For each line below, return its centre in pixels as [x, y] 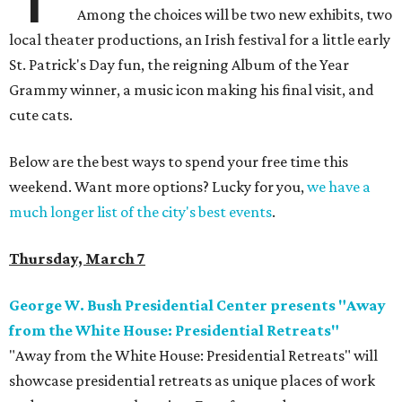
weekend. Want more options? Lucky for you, [158, 187]
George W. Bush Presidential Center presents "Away [197, 306]
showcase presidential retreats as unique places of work [192, 381]
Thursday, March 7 [77, 259]
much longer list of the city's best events [140, 212]
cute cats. [41, 115]
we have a [339, 187]
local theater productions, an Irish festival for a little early [200, 40]
